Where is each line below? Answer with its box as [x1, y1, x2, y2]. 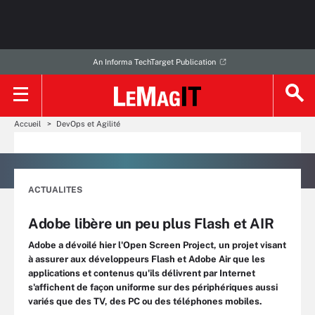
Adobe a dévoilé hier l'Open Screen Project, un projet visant [28, 240, 286, 250]
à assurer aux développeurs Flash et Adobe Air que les [28, 254, 265, 264]
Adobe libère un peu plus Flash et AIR [28, 215, 274, 232]
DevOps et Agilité [56, 120, 120, 128]
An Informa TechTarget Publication [92, 58, 216, 66]
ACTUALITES [28, 185, 82, 195]
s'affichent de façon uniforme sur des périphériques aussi [28, 282, 278, 292]
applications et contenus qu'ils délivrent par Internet [28, 268, 255, 278]
